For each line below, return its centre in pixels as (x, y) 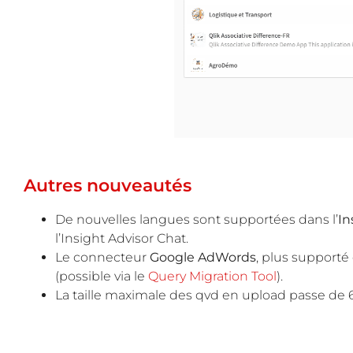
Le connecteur (102, 257)
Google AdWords (203, 257)
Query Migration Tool (212, 276)
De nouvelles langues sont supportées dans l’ (197, 219)
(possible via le (102, 276)
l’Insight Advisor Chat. (122, 238)
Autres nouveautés (108, 185)
